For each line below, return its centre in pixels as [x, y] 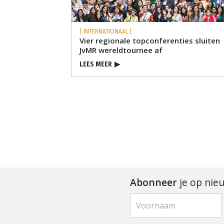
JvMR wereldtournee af [121, 50]
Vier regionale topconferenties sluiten [150, 41]
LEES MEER [96, 64]
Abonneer [153, 182]
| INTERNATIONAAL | [106, 31]
